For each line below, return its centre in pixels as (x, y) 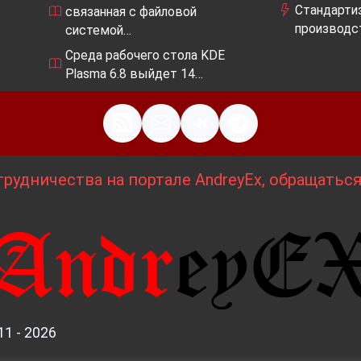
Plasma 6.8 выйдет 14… (134, 73)
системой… (98, 30)
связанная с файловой (131, 11)
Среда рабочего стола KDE (145, 55)
